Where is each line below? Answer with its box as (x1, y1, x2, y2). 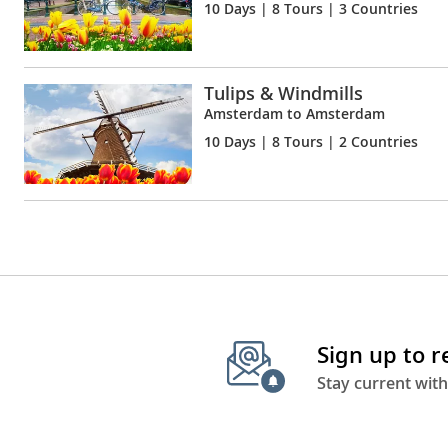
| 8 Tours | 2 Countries (256, 131, 418, 151)
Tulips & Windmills (204, 80, 363, 105)
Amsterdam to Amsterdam (204, 103, 385, 123)
